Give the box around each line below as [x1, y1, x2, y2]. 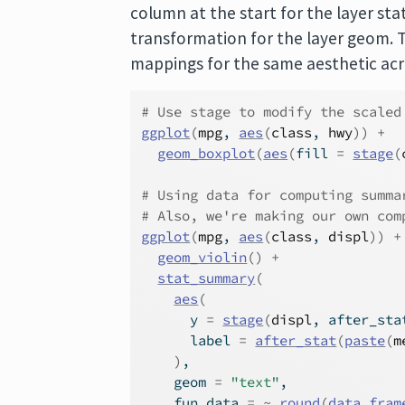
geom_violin [157, 249, 248, 266]
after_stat [255, 332, 337, 349]
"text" [231, 373, 280, 391]
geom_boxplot [157, 145, 256, 162]
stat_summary [157, 269, 256, 287]
